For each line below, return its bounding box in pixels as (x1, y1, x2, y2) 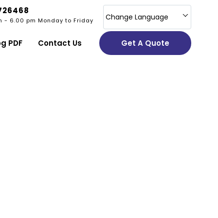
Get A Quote (121, 38, 169, 48)
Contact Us (38, 38, 82, 48)
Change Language (106, 12, 168, 22)
